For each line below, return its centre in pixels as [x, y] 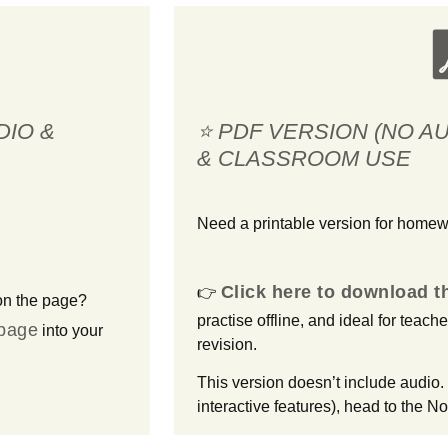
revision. [226, 344]
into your [73, 331]
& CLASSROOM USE [303, 159]
